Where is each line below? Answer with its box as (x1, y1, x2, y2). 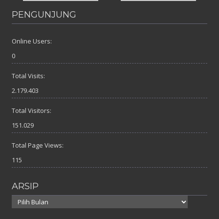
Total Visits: (12, 71, 45, 81)
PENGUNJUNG (12, 9, 76, 21)
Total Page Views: (12, 141, 64, 150)
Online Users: (12, 37, 52, 46)
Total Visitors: (12, 106, 51, 115)
